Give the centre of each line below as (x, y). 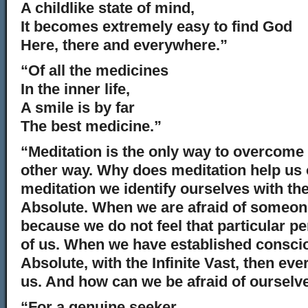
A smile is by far (78, 108)
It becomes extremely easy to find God (156, 26)
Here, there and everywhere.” (124, 45)
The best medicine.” (91, 126)
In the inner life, (75, 89)
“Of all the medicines (95, 70)
